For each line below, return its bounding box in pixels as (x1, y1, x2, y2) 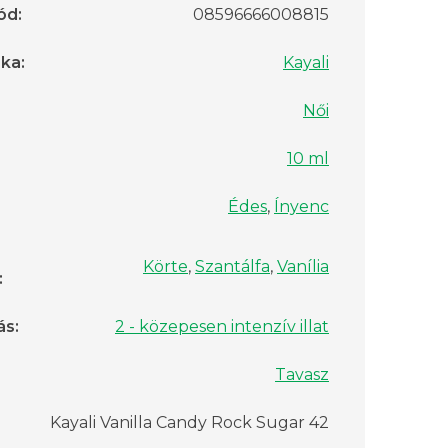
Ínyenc (274, 197, 329, 217)
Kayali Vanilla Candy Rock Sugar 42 (50, 413, 329, 433)
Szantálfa (195, 257, 270, 277)
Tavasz (275, 365, 329, 385)
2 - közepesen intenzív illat (115, 317, 329, 337)
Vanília (277, 257, 329, 277)
